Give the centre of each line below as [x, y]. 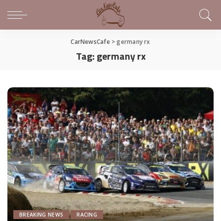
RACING [87, 215]
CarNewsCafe [90, 42]
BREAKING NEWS [41, 215]
